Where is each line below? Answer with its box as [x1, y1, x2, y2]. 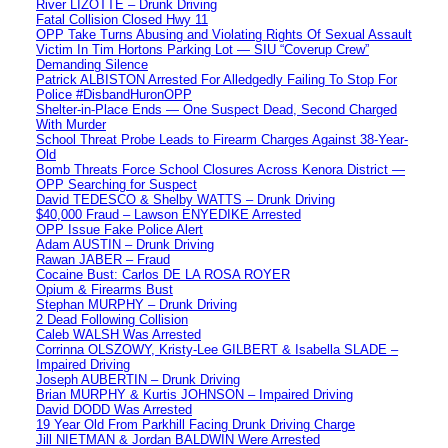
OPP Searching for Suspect [36, 176, 197, 192]
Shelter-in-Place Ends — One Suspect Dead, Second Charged [36, 101, 397, 117]
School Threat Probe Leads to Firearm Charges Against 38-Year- [36, 131, 408, 147]
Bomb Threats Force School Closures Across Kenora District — [36, 161, 405, 177]
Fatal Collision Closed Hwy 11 [36, 11, 208, 27]
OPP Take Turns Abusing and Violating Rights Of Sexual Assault [36, 26, 412, 42]
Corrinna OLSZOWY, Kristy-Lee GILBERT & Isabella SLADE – [36, 341, 398, 357]
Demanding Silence [36, 56, 148, 72]
